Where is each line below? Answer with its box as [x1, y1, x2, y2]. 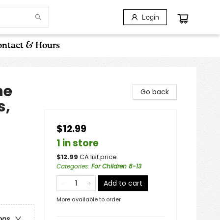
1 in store [56, 137, 99, 150]
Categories [56, 162, 88, 170]
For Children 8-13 [91, 162, 141, 170]
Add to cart [104, 178, 142, 188]
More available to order [56, 195, 121, 203]
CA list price [80, 153, 117, 161]
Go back [140, 87, 169, 97]
